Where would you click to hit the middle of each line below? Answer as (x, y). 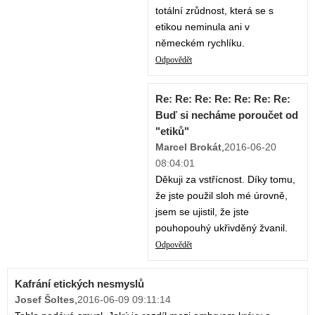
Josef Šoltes (45, 300)
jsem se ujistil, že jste (202, 212)
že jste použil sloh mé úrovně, (221, 196)
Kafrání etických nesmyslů (79, 284)
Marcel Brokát (188, 147)
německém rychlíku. (200, 43)
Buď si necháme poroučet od (227, 115)
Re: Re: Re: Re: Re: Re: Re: (223, 99)
